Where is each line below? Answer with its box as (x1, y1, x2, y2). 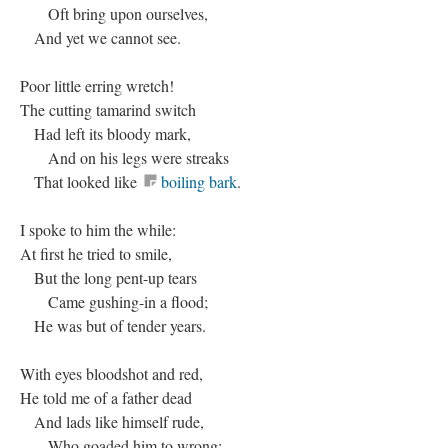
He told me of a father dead (20, 387, 192, 408)
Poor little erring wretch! (20, 75, 174, 96)
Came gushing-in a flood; (20, 291, 208, 312)
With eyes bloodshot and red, (20, 363, 203, 384)
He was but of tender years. (20, 315, 206, 336)
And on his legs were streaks (20, 147, 229, 168)
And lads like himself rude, (20, 411, 204, 432)
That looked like (20, 171, 141, 192)
